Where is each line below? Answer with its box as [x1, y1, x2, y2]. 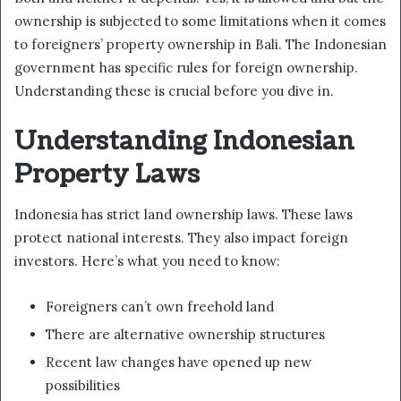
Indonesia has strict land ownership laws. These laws [14, 206, 353, 224]
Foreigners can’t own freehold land [46, 298, 274, 316]
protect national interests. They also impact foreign [14, 229, 348, 247]
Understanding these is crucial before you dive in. [14, 81, 334, 99]
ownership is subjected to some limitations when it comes [14, 12, 386, 30]
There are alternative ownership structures [46, 326, 325, 344]
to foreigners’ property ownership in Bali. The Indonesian [14, 35, 387, 53]
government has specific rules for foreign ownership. [14, 58, 358, 76]
